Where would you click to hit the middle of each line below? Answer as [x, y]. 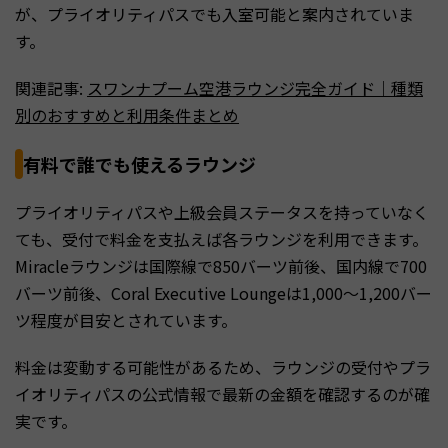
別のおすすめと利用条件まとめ [127, 115]
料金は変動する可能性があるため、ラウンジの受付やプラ [223, 367]
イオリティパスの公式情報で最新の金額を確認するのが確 [222, 394]
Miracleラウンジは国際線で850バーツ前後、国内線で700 [221, 266]
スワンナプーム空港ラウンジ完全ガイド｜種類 [255, 88]
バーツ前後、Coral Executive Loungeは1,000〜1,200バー [223, 293]
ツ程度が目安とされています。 [126, 320]
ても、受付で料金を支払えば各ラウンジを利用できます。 [221, 239]
